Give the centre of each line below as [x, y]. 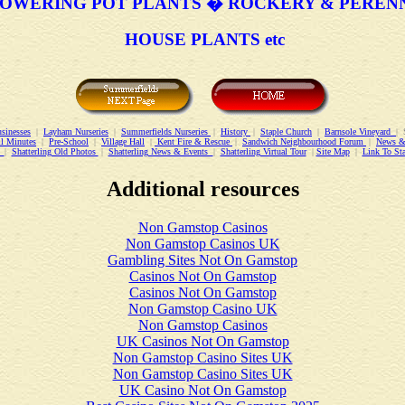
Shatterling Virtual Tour [263, 151]
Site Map [333, 151]
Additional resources [202, 188]
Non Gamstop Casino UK [202, 308]
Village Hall [123, 141]
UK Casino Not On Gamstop [202, 390]
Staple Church [286, 132]
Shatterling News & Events [160, 151]
